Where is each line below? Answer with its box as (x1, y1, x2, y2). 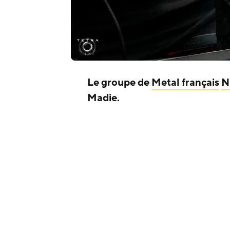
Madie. (87, 91, 122, 105)
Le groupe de (87, 76, 151, 89)
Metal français (151, 76, 219, 89)
